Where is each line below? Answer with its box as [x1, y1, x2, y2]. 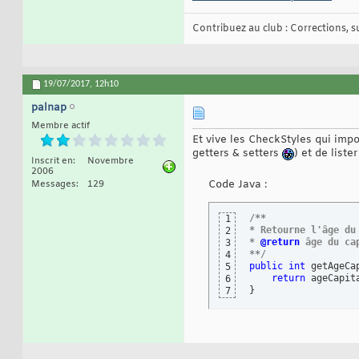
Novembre [87, 155, 134, 167]
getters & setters [192, 147, 282, 161]
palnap [31, 101, 67, 115]
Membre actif [31, 120, 90, 132]
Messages [31, 179, 76, 191]
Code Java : [208, 178, 267, 192]
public [249, 260, 283, 272]
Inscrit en [31, 155, 73, 167]
